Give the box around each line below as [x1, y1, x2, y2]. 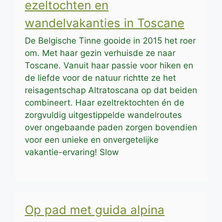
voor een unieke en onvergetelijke [25, 135, 159, 145]
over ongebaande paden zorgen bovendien [25, 122, 197, 133]
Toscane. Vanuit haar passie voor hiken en [25, 60, 193, 71]
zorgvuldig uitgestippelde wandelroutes [25, 110, 182, 120]
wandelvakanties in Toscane [25, 16, 184, 31]
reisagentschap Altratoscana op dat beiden [25, 85, 197, 96]
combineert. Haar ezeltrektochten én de [25, 98, 184, 108]
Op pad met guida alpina [25, 202, 165, 217]
